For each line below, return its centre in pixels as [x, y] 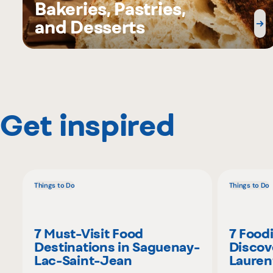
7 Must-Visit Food [88, 234]
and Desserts [90, 27]
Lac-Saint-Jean [83, 261]
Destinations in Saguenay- [117, 247]
